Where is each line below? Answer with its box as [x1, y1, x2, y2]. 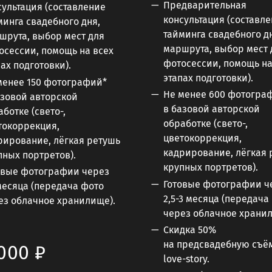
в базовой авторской [163, 103, 260, 115]
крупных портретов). [163, 161, 258, 174]
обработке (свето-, [163, 118, 248, 130]
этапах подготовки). [163, 72, 253, 84]
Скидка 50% [163, 223, 216, 236]
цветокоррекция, [163, 132, 242, 144]
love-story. [163, 253, 209, 265]
